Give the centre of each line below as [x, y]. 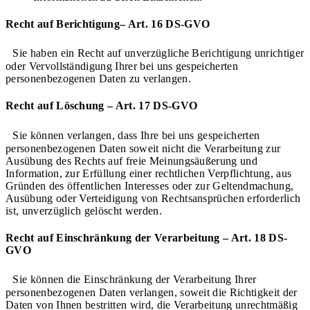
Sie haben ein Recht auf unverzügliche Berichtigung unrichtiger [155, 53]
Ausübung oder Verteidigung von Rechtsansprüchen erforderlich [153, 198]
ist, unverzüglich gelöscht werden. [84, 210]
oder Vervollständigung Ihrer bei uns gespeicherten [122, 66]
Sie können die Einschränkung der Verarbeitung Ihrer [131, 280]
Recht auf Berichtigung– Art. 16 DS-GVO [108, 24]
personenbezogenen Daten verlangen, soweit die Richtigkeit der [152, 293]
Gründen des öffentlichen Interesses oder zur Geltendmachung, [150, 185]
